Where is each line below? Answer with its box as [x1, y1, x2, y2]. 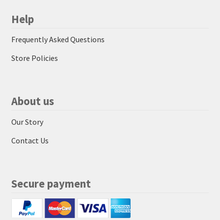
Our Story [11, 116, 43, 127]
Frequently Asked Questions [11, 34, 105, 44]
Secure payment [11, 176, 91, 191]
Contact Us [11, 135, 49, 145]
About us [11, 94, 54, 109]
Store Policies [11, 53, 58, 63]
